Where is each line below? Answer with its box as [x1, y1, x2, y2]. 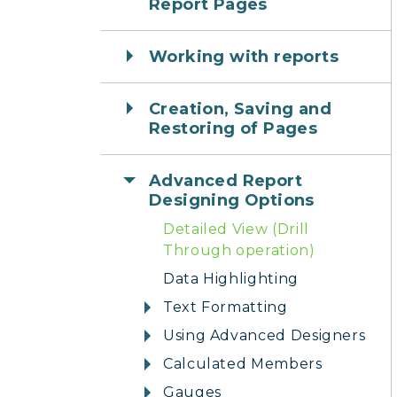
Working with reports [149, 47, 339, 66]
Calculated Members [163, 355, 323, 372]
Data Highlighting [163, 270, 299, 287]
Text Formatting [163, 299, 288, 315]
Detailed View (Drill [163, 221, 309, 237]
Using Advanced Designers [163, 327, 366, 344]
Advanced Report [149, 171, 302, 191]
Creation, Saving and [149, 99, 331, 119]
